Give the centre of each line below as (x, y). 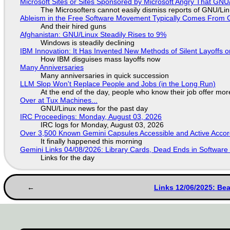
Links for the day (67, 157)
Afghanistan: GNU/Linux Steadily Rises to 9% (93, 34)
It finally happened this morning (91, 141)
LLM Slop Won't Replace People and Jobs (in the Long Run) (118, 83)
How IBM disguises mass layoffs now (100, 59)
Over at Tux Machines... (59, 100)
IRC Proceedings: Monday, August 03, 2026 (91, 116)
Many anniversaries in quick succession (104, 75)
